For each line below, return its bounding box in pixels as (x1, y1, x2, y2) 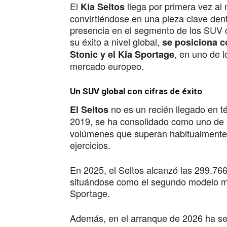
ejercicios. (70, 138, 110, 152)
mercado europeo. (70, 59, 144, 72)
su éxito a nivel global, (70, 35, 160, 48)
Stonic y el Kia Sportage (70, 48, 174, 61)
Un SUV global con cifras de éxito (70, 86, 202, 96)
